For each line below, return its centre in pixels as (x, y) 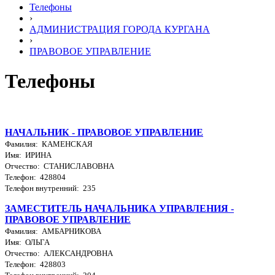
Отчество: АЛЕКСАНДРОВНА (59, 253)
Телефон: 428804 (35, 177)
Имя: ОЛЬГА (27, 242)
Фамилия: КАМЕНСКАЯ (49, 144)
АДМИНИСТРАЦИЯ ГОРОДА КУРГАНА (120, 29)
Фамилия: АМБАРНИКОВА (53, 231)
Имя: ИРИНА (28, 155)
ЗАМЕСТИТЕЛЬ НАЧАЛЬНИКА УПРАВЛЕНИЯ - (119, 208)
